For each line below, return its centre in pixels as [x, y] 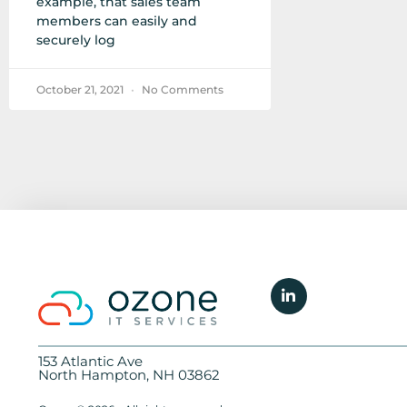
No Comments [181, 90]
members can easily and [117, 21]
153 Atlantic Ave [90, 362]
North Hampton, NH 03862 [129, 375]
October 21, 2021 [81, 90]
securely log [76, 40]
